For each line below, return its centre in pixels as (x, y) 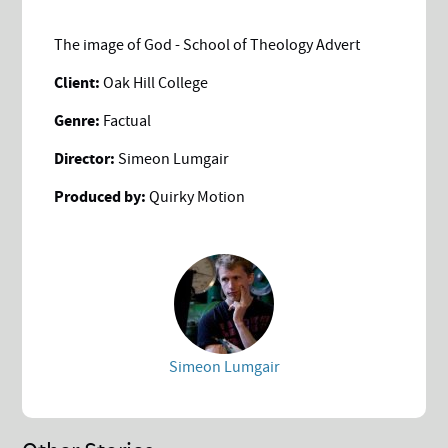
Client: (77, 82)
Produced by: (102, 196)
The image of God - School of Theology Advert (207, 44)
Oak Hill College (154, 82)
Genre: (77, 120)
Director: (85, 158)
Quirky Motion (197, 196)
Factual (126, 120)
